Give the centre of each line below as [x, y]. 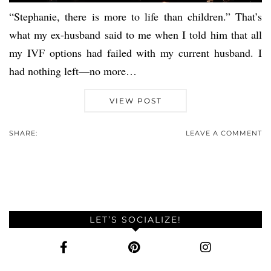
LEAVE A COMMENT [224, 133]
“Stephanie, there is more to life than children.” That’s [135, 17]
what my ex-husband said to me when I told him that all [135, 35]
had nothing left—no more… [73, 71]
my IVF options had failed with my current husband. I [135, 53]
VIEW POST [135, 101]
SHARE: [24, 133]
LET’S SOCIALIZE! [135, 220]
